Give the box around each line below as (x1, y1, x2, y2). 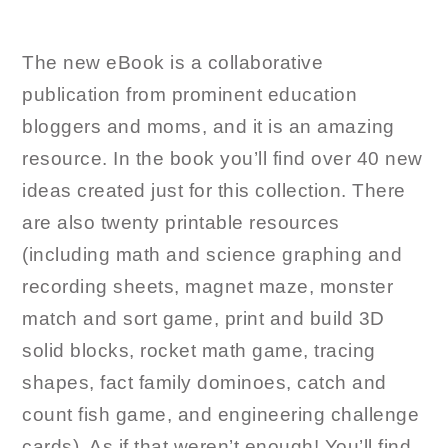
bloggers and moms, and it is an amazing (22, 115, 395, 137)
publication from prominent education (22, 83, 358, 105)
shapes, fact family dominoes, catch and (22, 371, 387, 393)
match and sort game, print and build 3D (22, 307, 385, 329)
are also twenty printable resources (22, 211, 340, 233)
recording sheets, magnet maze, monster (22, 275, 394, 297)
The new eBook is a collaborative (22, 51, 324, 73)
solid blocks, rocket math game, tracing (22, 339, 376, 361)
